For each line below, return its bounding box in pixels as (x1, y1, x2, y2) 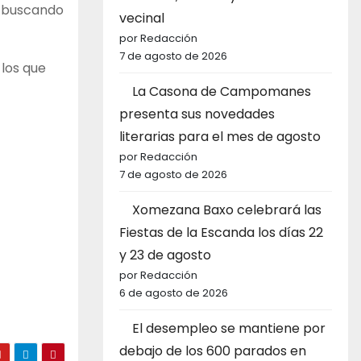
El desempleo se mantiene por (132, 319, 326, 338)
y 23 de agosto (119, 246, 211, 265)
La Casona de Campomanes (132, 82, 311, 102)
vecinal (119, 9, 164, 28)
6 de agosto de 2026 (119, 285, 228, 301)
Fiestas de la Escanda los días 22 (119, 223, 323, 243)
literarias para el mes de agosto (119, 127, 321, 147)
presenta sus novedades (119, 105, 275, 124)
